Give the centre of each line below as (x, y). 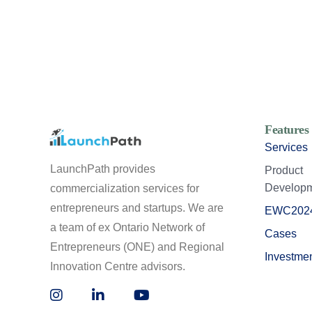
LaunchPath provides (103, 169)
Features (287, 129)
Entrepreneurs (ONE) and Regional (137, 247)
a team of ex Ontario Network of (127, 228)
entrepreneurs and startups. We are (137, 208)
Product (284, 170)
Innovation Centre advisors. (118, 267)
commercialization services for (125, 189)
